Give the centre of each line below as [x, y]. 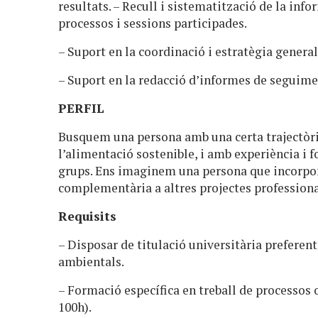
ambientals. [92, 261]
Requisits [89, 216]
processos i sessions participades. [154, 23]
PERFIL [83, 108]
